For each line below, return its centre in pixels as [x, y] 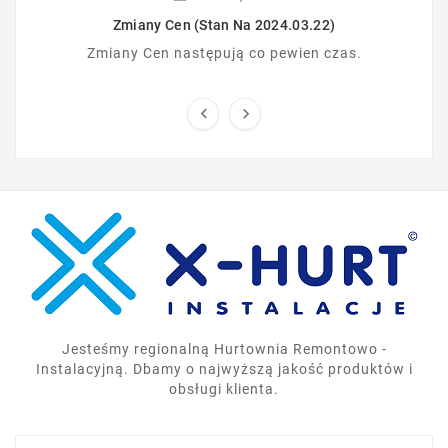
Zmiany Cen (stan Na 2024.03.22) [224, 25]
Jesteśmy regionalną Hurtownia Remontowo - [224, 349]
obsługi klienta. [224, 389]
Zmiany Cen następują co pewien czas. [224, 53]
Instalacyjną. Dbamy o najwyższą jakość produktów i [224, 369]
